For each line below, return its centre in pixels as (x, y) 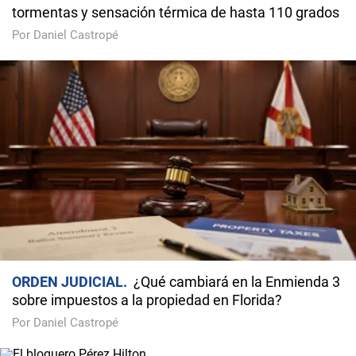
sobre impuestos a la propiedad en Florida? (147, 300)
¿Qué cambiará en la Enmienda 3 (237, 282)
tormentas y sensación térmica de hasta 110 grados (176, 13)
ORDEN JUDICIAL (68, 282)
